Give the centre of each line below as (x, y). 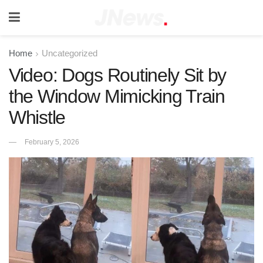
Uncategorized (70, 53)
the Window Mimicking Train (117, 96)
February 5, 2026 (52, 142)
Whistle (37, 117)
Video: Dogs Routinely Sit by (118, 75)
